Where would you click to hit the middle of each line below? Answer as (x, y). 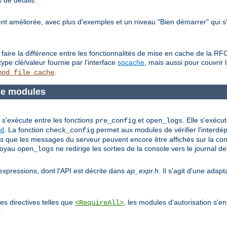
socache (131, 63)
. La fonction (25, 129)
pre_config (116, 120)
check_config (70, 130)
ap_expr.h (143, 171)
